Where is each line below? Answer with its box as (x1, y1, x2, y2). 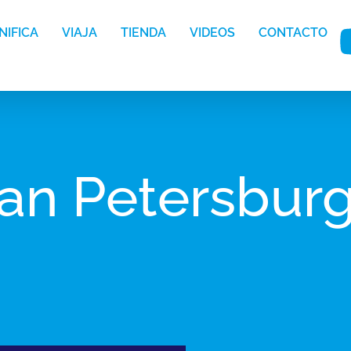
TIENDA (121, 25, 167, 41)
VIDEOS (190, 25, 236, 41)
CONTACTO (259, 25, 328, 41)
